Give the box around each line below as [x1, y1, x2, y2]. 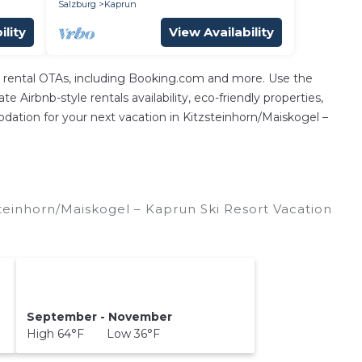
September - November [26, 309, 172, 324]
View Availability [169, 24, 274, 40]
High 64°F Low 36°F [26, 326, 160, 341]
